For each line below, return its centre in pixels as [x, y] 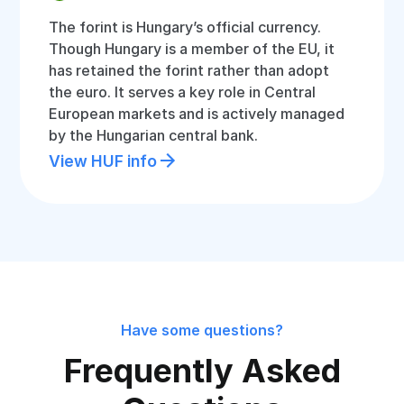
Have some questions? [202, 330]
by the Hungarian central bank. [154, 135]
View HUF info [103, 161]
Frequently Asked [202, 371]
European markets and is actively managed [197, 114]
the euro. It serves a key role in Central [183, 92]
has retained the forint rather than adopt [189, 70]
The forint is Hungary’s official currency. [185, 27]
